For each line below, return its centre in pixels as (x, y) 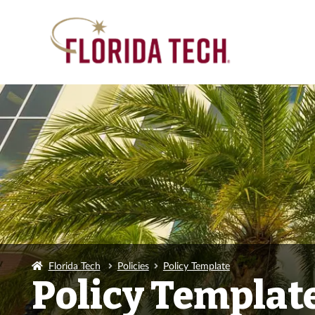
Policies (133, 265)
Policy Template (196, 265)
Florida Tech (74, 265)
